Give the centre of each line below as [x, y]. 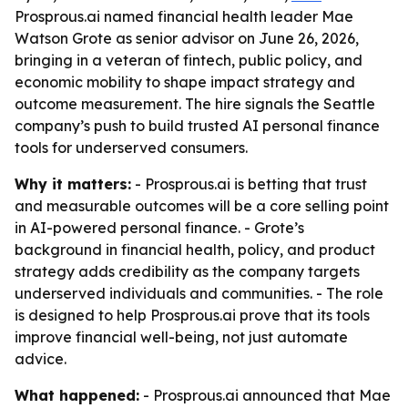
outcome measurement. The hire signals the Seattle [195, 104]
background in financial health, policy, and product [195, 250]
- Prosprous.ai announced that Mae [265, 395]
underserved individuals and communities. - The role [199, 293]
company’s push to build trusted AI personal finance [197, 126]
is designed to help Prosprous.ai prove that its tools [192, 315]
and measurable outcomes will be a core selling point [202, 206]
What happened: [77, 395]
